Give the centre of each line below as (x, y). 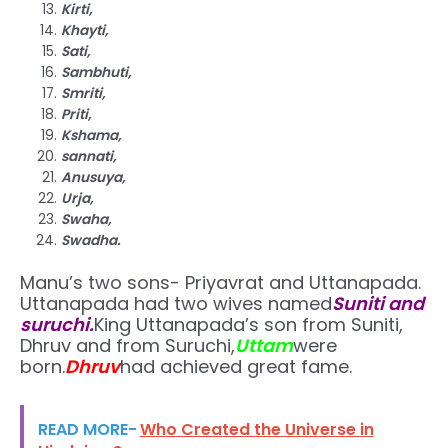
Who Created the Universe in (256, 430)
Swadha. (91, 241)
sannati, (89, 157)
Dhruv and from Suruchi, (127, 345)
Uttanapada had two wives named (176, 303)
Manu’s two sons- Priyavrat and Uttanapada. (220, 282)
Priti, (76, 115)
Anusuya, (93, 178)
